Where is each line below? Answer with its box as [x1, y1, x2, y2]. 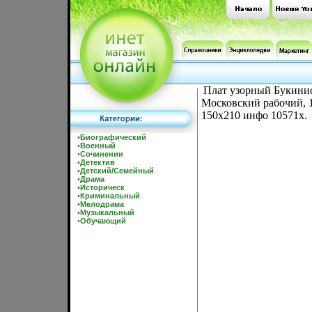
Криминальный [80, 192, 140, 200]
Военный [80, 141, 116, 150]
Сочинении [80, 150, 123, 158]
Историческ [80, 183, 125, 192]
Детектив [80, 158, 115, 166]
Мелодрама [80, 200, 124, 208]
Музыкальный [80, 208, 134, 217]
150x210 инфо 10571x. [201, 109, 307, 121]
